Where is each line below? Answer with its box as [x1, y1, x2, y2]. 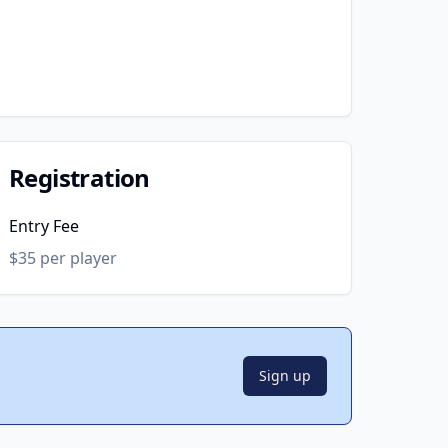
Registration [9, 161, 150, 194]
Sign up [259, 366, 311, 385]
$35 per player [9, 247, 117, 269]
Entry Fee [9, 215, 79, 237]
